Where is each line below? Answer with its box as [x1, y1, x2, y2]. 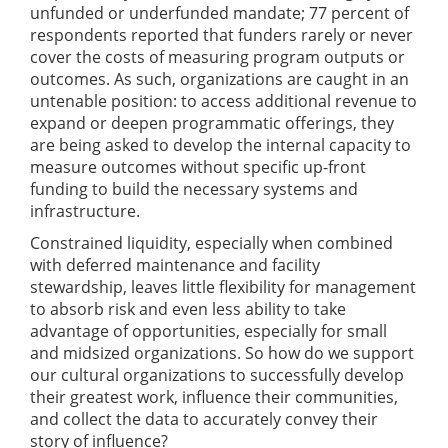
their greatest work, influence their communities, [30, 386, 398, 409]
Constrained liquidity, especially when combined [30, 232, 393, 255]
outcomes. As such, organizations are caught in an [30, 68, 409, 91]
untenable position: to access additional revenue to [30, 90, 417, 113]
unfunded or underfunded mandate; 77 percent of [30, 2, 409, 25]
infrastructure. [30, 200, 140, 223]
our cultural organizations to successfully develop [30, 364, 404, 387]
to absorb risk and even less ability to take [30, 298, 346, 321]
